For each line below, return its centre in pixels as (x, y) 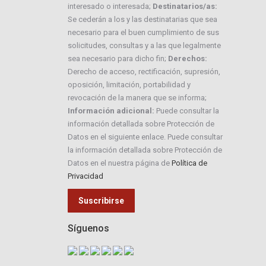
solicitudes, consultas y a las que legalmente (144, 45)
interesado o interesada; (110, 6)
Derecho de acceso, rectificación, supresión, (144, 71)
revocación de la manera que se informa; (137, 97)
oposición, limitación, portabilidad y (129, 84)
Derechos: (187, 58)
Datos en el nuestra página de (119, 163)
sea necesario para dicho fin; (118, 58)
